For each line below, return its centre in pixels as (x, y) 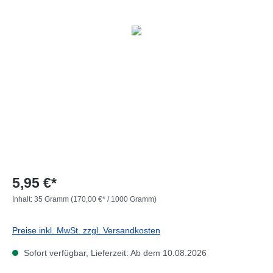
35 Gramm (52, 199)
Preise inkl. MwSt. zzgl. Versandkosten (86, 230)
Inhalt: (23, 199)
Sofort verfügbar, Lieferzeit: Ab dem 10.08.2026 (114, 253)
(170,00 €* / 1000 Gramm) (114, 199)
